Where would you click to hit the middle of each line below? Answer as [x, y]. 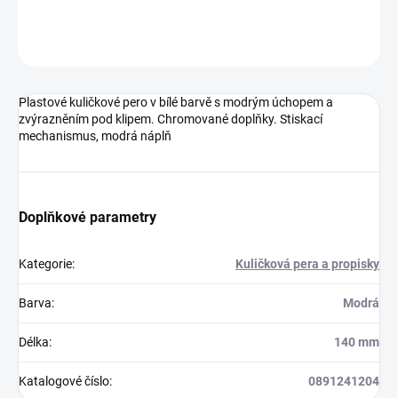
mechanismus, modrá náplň [95, 136]
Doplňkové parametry [88, 218]
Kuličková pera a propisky [307, 264]
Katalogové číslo [64, 382]
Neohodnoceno [148, 44]
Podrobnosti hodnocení [260, 45]
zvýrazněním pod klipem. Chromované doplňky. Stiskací [171, 119]
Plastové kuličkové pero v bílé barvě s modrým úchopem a [176, 103]
